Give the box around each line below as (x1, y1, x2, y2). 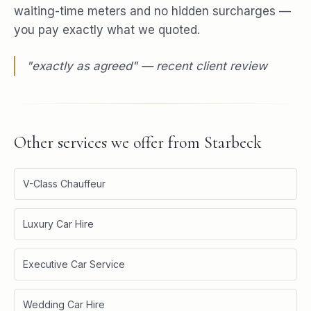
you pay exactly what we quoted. (14, 22, 200, 37)
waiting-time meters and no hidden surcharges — (14, 3, 291, 18)
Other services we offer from (14, 132, 204, 153)
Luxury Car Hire (23, 217, 94, 230)
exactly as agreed (32, 58, 132, 73)
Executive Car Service (23, 258, 125, 270)
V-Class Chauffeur (23, 177, 106, 190)
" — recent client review (132, 58, 267, 73)
